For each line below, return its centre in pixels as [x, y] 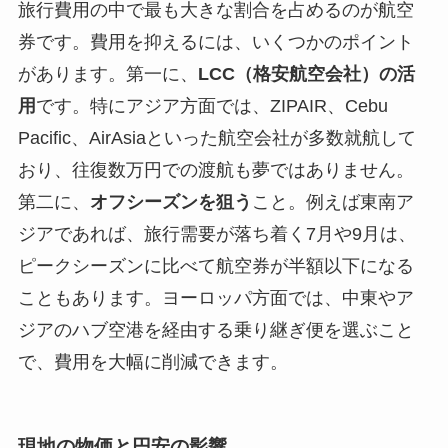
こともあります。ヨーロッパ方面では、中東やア [215, 297]
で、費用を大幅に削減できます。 [152, 361]
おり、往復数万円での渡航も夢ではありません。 [215, 169]
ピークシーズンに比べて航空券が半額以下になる [215, 265]
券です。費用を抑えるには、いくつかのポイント [215, 41]
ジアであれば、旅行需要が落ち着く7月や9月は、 [216, 233]
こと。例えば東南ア [332, 201]
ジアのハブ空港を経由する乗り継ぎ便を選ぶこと [215, 329]
